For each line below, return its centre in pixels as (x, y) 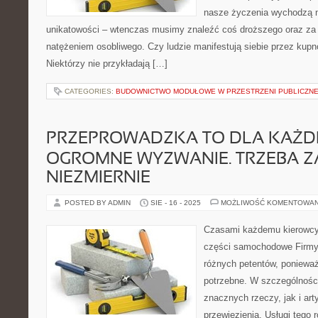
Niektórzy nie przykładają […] (107, 64)
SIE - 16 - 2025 (176, 203)
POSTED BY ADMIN (99, 203)
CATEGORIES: (90, 91)
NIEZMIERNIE (98, 178)
